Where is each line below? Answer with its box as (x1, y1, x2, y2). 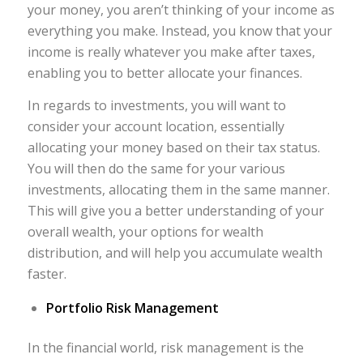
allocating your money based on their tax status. (27, 138, 320, 156)
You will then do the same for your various (27, 159, 285, 177)
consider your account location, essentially (27, 117, 284, 135)
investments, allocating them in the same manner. (27, 180, 330, 199)
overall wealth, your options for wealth (27, 222, 263, 241)
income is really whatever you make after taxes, (27, 43, 315, 62)
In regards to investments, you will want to (27, 96, 286, 114)
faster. (27, 264, 66, 283)
